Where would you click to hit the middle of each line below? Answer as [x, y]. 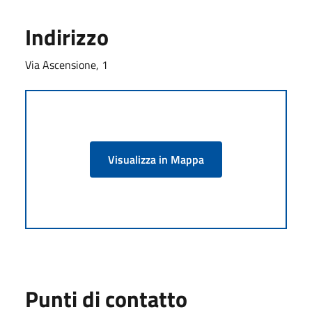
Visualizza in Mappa [156, 159]
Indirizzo [67, 37]
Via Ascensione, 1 [67, 64]
